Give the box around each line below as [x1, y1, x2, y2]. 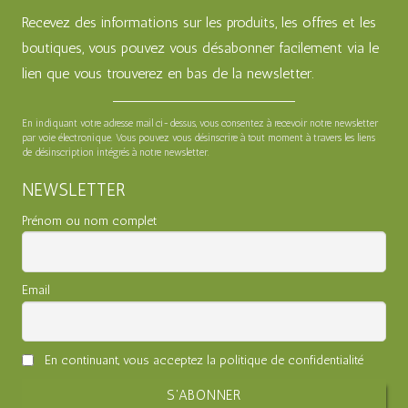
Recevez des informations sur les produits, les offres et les [22, 14, 376, 32]
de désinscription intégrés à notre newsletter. [22, 145, 209, 158]
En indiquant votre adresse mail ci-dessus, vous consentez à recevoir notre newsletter [22, 116, 378, 129]
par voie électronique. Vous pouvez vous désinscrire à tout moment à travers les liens [22, 130, 375, 144]
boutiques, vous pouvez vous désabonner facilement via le [22, 39, 379, 57]
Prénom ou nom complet [22, 212, 157, 229]
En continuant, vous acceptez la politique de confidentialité [41, 352, 363, 368]
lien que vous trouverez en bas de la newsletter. [22, 65, 313, 83]
